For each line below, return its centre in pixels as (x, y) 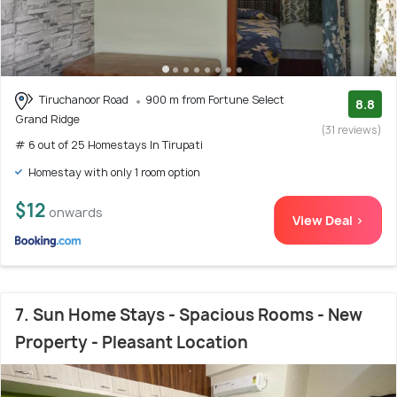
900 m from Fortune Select (215, 100)
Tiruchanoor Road (84, 100)
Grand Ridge (47, 119)
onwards (76, 212)
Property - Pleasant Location (132, 342)
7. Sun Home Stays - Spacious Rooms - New (189, 315)
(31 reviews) (352, 130)
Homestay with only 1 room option (113, 172)
